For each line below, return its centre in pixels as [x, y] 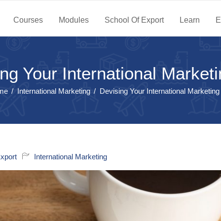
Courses [28, 20]
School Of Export [134, 20]
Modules [74, 20]
